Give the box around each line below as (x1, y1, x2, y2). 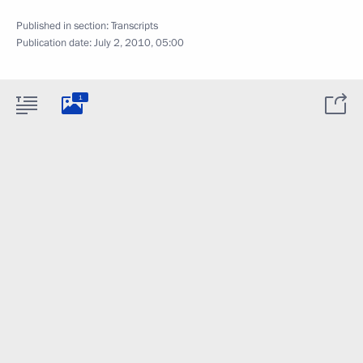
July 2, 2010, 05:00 (94, 36, 184, 50)
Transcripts (111, 19, 158, 33)
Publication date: (16, 36, 94, 50)
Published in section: (16, 19, 111, 33)
